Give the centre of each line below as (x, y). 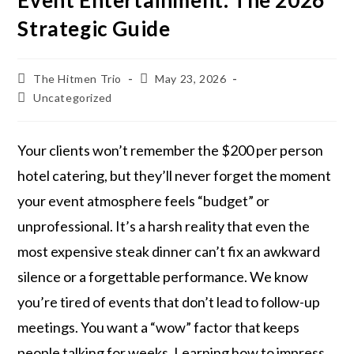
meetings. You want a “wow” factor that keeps (159, 327)
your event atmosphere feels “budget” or (144, 201)
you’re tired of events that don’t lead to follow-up (169, 302)
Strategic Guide (94, 28)
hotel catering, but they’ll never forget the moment (175, 175)
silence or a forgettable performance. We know (163, 277)
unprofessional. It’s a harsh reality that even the (164, 226)
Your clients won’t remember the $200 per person (171, 150)
